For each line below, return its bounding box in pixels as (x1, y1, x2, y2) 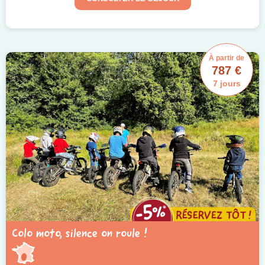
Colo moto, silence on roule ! (12, 225, 147, 241)
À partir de (209, 53, 244, 62)
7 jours (212, 78, 241, 88)
